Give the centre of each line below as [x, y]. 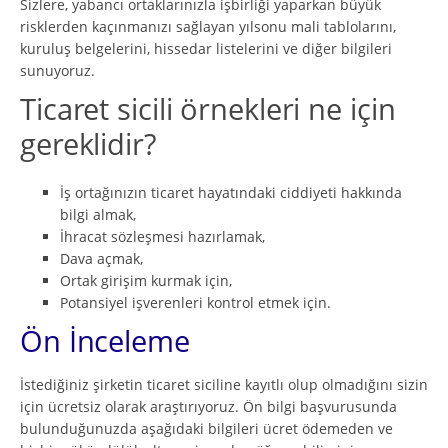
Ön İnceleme [105, 340]
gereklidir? [88, 143]
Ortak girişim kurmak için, [146, 280]
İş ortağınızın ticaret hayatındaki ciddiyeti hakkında [231, 192]
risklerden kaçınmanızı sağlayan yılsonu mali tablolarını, [208, 26]
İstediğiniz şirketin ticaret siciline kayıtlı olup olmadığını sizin [224, 384]
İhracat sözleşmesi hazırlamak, [162, 236]
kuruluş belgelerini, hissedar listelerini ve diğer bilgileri [206, 48]
